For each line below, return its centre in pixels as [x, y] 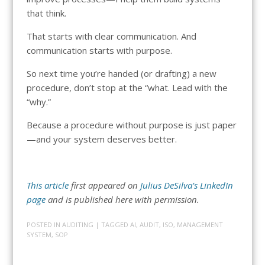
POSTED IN [44, 225]
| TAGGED [112, 225]
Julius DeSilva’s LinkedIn [186, 185]
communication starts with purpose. [99, 50]
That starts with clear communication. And [111, 36]
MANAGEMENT [200, 225]
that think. [46, 13]
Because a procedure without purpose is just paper [131, 125]
